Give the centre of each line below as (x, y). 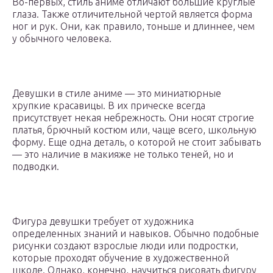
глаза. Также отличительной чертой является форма (132, 14)
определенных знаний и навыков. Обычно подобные (136, 233)
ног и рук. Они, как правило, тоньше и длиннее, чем (133, 26)
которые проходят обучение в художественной (121, 257)
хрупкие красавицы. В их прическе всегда (109, 105)
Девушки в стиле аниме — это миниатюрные (117, 93)
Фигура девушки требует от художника (103, 221)
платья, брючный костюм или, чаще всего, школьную (134, 129)
